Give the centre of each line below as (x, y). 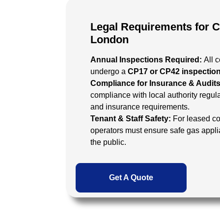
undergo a (109, 71)
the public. (108, 142)
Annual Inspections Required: (147, 60)
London (110, 40)
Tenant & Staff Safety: (132, 119)
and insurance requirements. (140, 107)
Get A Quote (131, 178)
